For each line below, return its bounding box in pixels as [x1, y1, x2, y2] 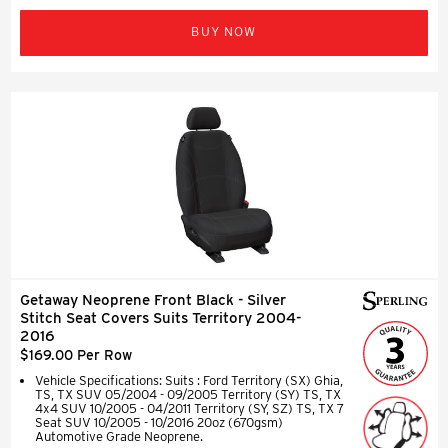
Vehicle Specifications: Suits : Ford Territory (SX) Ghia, [35, 372, 343, 388]
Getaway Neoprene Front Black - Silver [20, 290, 286, 309]
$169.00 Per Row [20, 346, 132, 363]
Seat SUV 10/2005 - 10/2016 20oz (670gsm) [35, 414, 283, 430]
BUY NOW [191, 23, 257, 39]
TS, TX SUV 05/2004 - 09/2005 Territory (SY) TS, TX [35, 386, 341, 402]
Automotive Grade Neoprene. [35, 428, 203, 444]
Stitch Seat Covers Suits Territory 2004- [20, 308, 301, 327]
